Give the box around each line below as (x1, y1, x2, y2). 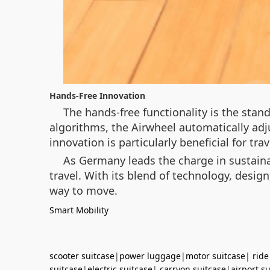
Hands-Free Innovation (49, 89, 145, 101)
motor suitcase (186, 250, 245, 262)
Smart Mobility (49, 204, 108, 216)
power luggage (119, 250, 181, 262)
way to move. (49, 183, 118, 198)
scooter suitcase (49, 250, 115, 262)
